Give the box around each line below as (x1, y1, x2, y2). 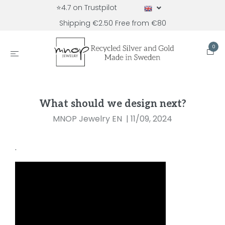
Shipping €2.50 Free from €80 (59, 18, 166, 28)
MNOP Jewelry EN (53, 113, 122, 125)
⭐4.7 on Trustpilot (56, 3, 117, 13)
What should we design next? (39, 97, 186, 110)
